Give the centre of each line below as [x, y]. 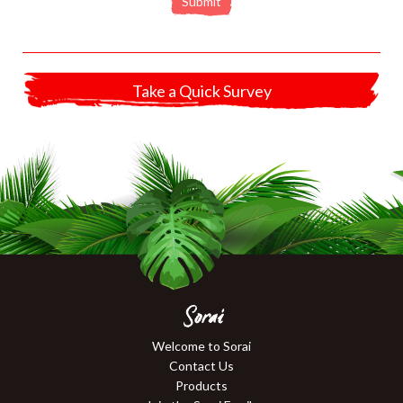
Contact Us [201, 365]
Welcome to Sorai [201, 345]
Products [201, 385]
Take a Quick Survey [201, 90]
